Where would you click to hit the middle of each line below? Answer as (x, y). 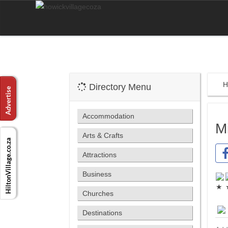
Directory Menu (119, 87)
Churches (98, 193)
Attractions (99, 155)
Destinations (102, 213)
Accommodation (108, 116)
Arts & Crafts (103, 135)
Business (97, 174)
